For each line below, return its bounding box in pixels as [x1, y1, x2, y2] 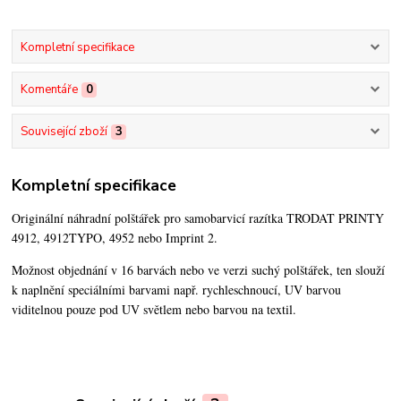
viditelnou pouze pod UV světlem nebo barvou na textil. [12, 300, 297, 318]
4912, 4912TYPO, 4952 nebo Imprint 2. [12, 228, 218, 246]
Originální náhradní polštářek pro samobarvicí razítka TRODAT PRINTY [12, 209, 385, 226]
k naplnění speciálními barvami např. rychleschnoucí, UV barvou [12, 280, 342, 298]
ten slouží [337, 260, 386, 278]
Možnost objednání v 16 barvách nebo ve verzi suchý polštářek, [12, 260, 337, 278]
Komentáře [20, 81, 78, 98]
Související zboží [20, 124, 107, 141]
